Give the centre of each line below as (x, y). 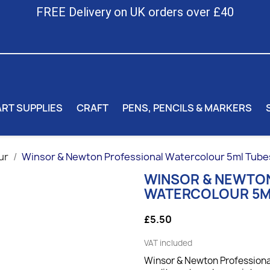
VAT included (168, 243)
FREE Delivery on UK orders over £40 (135, 12)
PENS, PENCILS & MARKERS (187, 108)
